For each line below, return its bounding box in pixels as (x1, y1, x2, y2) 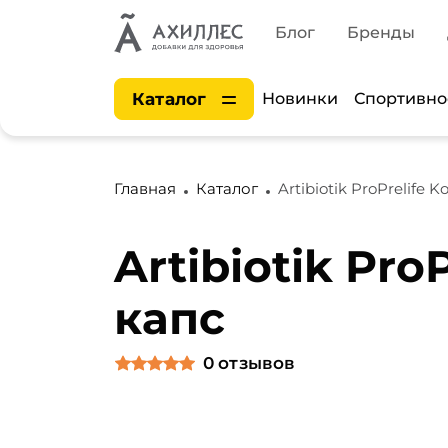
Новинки (262, 89, 339, 108)
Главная (114, 179, 176, 198)
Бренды (347, 23, 415, 42)
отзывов (218, 353, 296, 373)
